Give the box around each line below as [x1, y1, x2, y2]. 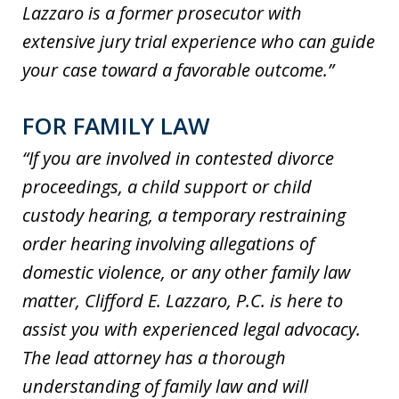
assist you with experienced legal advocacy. [22, 317, 361, 342]
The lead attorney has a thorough [22, 346, 286, 370]
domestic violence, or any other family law [22, 260, 350, 285]
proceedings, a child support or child [22, 175, 312, 199]
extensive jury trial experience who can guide [22, 29, 375, 54]
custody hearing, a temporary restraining [22, 203, 346, 228]
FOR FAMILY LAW [22, 110, 210, 142]
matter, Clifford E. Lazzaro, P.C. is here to [22, 289, 343, 313]
